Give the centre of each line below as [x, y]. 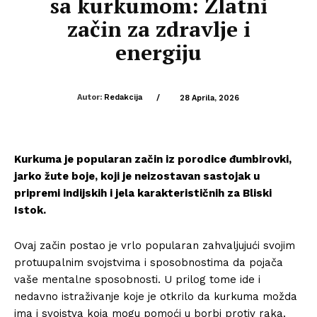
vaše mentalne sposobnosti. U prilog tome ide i [137, 279]
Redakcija [123, 97]
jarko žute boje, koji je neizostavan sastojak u [137, 176]
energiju [158, 52]
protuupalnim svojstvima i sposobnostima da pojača [149, 262]
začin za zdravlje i [158, 29]
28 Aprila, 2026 [209, 98]
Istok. [30, 210]
